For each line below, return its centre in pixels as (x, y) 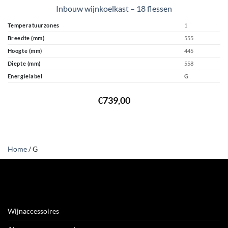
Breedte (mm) (26, 38)
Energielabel (25, 76)
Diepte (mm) (24, 64)
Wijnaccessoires (33, 211)
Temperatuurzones (33, 25)
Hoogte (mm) (25, 51)
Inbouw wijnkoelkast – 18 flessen (114, 8)
